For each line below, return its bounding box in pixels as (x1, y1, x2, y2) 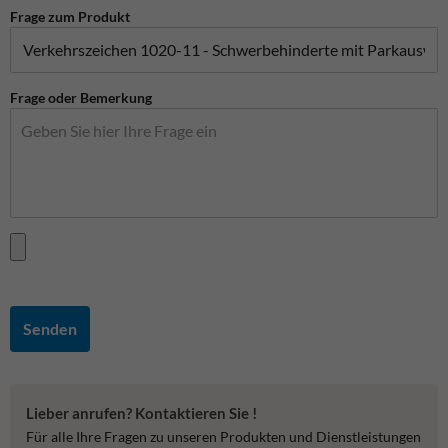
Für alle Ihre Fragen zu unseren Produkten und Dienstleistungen (26, 427, 421, 445)
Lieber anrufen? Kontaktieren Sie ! (26, 403, 257, 422)
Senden (23, 319, 77, 339)
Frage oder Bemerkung (10, 88, 152, 106)
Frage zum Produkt (10, 7, 130, 25)
